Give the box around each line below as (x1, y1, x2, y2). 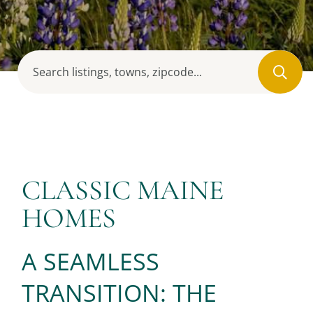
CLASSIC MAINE (22, 173, 224, 207)
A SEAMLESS (22, 245, 159, 277)
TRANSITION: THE (22, 277, 217, 309)
